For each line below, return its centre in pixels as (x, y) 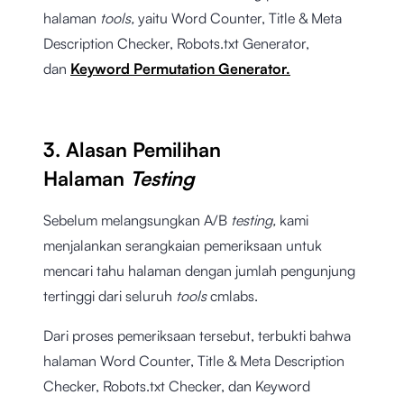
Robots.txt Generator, (243, 44)
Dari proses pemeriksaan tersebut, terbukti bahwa (197, 336)
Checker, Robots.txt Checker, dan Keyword (177, 386)
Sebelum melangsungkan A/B (137, 220)
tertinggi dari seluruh (110, 296)
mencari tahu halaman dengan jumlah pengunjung (199, 271)
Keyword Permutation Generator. (180, 69)
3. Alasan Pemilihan (132, 150)
